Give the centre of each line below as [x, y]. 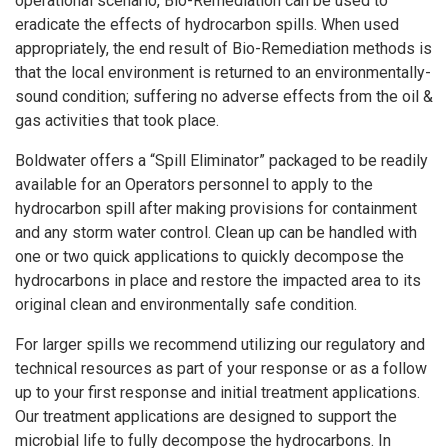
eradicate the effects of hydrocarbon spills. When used [207, 24]
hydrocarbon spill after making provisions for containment [216, 208]
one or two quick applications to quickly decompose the [209, 256]
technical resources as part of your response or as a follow [221, 368]
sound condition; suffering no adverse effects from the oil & [224, 96]
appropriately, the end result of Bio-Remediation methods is [223, 48]
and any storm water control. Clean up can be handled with [216, 232]
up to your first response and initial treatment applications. [217, 392]
